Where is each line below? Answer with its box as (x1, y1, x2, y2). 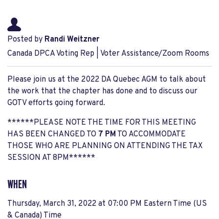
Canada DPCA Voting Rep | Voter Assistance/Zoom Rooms (7, 49, 209, 59)
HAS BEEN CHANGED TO (7, 130, 98, 139)
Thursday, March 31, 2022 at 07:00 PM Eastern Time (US (7, 199, 207, 209)
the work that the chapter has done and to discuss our (7, 87, 197, 96)
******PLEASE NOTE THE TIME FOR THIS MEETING (7, 118, 196, 128)
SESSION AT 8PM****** (7, 153, 95, 163)
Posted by (7, 35, 44, 44)
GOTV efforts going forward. (7, 98, 105, 108)
